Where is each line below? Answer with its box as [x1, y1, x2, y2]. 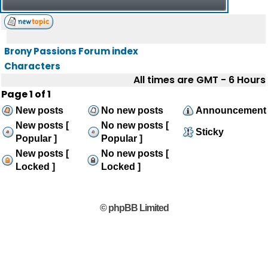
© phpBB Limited [99, 203, 169, 213]
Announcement [196, 105, 266, 115]
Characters [4, 60, 60, 72]
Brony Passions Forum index [4, 45, 138, 57]
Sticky [196, 127, 224, 137]
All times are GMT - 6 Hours [133, 73, 266, 87]
